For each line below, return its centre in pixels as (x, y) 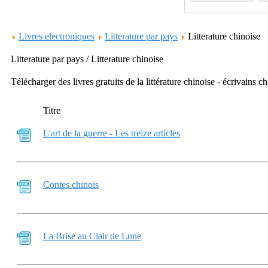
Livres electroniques (57, 36)
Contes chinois (71, 185)
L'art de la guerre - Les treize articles (112, 133)
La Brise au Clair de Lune (92, 236)
